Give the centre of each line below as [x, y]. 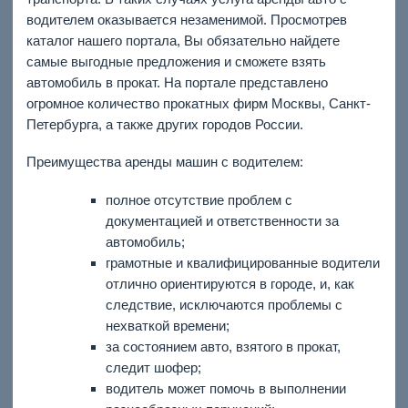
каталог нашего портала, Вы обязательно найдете [183, 40]
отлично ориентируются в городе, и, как [229, 283]
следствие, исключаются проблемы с [224, 304]
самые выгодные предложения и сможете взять [176, 61]
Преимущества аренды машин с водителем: [164, 162]
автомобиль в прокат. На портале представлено [177, 82]
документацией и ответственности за [222, 220]
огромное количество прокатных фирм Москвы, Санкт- [198, 103]
